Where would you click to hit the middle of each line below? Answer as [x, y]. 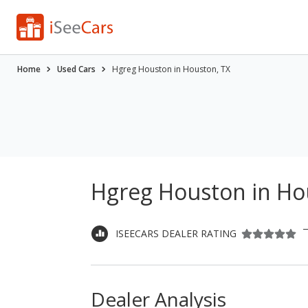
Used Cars [76, 69]
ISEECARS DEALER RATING [176, 233]
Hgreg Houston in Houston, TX [171, 69]
